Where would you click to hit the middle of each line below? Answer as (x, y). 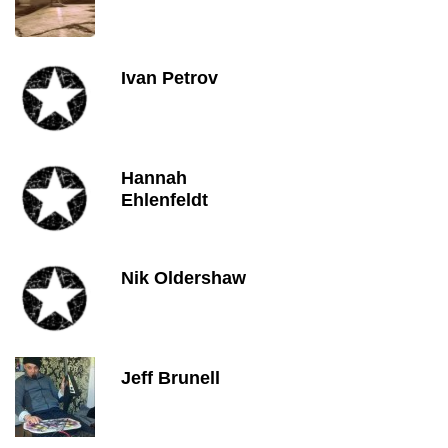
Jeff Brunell (170, 378)
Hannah (154, 178)
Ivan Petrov (169, 78)
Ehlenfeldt (164, 200)
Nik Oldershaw (183, 278)
